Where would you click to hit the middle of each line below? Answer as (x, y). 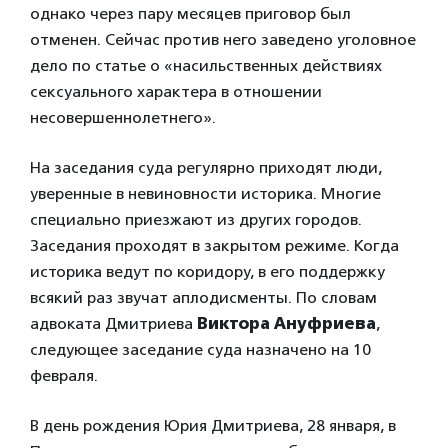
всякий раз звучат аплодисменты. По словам (203, 298)
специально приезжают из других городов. (196, 220)
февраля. (64, 376)
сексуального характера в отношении (176, 92)
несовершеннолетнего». (123, 118)
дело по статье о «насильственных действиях (206, 66)
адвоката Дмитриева (113, 324)
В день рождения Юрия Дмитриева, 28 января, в (213, 426)
